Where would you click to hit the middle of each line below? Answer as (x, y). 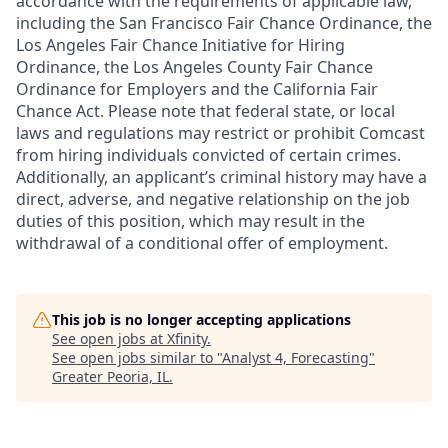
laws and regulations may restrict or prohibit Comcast (220, 133)
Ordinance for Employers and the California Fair (197, 89)
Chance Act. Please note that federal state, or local (205, 111)
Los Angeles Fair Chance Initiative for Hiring (180, 45)
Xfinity (187, 338)
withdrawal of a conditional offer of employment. (202, 243)
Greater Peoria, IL (110, 376)
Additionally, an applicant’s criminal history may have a (221, 177)
